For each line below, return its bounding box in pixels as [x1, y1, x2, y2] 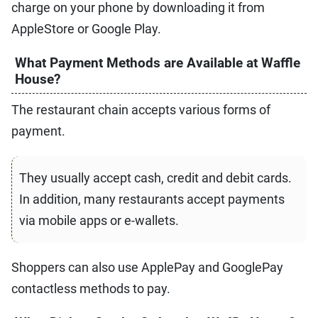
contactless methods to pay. [11, 280, 170, 296]
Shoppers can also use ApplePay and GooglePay [11, 259, 283, 275]
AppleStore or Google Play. [11, 21, 161, 36]
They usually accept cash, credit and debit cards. [19, 170, 292, 185]
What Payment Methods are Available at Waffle [15, 54, 300, 71]
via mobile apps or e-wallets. [19, 212, 179, 228]
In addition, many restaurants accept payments [19, 191, 285, 207]
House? [15, 70, 60, 87]
